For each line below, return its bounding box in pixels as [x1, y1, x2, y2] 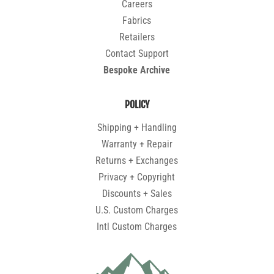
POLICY [124, 98, 149, 111]
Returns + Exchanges [95, 154, 179, 166]
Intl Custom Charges [97, 220, 177, 232]
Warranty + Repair [101, 138, 172, 150]
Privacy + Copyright [98, 171, 176, 183]
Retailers [119, 31, 155, 43]
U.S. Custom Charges [95, 204, 179, 216]
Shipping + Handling [97, 121, 177, 133]
